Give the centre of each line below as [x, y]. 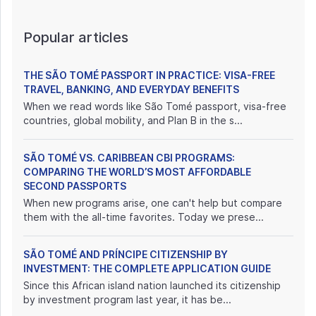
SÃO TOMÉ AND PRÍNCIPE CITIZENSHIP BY [126, 255]
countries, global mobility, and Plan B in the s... [133, 121]
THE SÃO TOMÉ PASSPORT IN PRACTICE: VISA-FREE [149, 75]
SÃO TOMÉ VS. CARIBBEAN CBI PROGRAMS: [129, 158]
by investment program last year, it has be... [127, 300]
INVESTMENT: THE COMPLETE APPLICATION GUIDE [147, 269]
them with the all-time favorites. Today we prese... [144, 217]
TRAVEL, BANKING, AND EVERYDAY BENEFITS [131, 90]
